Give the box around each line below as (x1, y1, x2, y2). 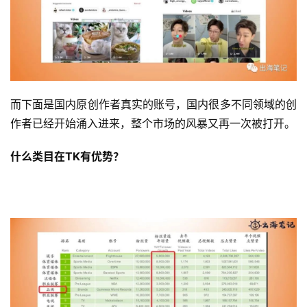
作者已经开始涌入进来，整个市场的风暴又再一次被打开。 (10, 116, 295, 130)
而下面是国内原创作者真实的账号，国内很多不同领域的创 (10, 97, 297, 111)
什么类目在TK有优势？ (10, 149, 124, 163)
